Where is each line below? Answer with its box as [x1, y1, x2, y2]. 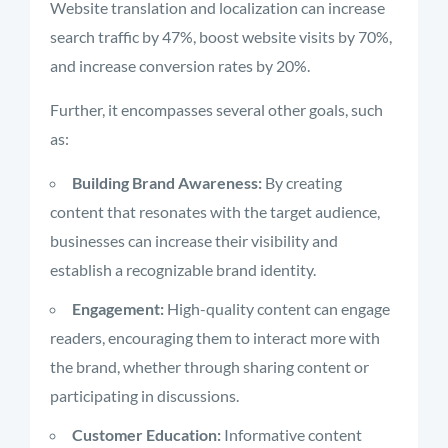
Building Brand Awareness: [72, 173, 262, 192]
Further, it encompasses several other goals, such [50, 100, 383, 119]
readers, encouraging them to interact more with [50, 328, 380, 347]
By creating [262, 173, 342, 192]
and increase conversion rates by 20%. [50, 56, 310, 75]
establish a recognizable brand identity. [50, 260, 316, 279]
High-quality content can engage [164, 299, 390, 318]
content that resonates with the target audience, [50, 202, 380, 221]
